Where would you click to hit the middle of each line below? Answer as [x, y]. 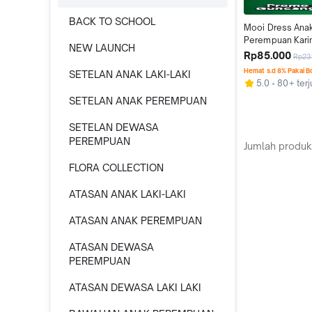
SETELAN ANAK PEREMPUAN [138, 101]
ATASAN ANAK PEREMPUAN [135, 220]
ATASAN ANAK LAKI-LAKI [127, 194]
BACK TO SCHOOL [112, 21]
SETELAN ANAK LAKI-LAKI [130, 74]
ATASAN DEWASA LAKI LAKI [135, 287]
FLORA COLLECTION [116, 167]
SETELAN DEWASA [114, 127]
